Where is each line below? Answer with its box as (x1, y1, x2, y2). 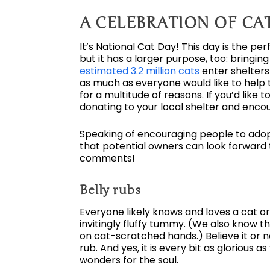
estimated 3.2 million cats (80, 63, 199, 78)
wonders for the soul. (80, 253, 178, 267)
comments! (80, 151, 135, 166)
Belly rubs (80, 181, 140, 198)
